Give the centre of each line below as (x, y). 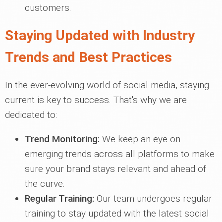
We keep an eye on (140, 139)
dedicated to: (31, 115)
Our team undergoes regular (153, 198)
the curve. (45, 184)
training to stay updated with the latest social (117, 213)
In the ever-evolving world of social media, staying (107, 85)
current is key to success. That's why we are (96, 100)
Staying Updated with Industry (100, 35)
